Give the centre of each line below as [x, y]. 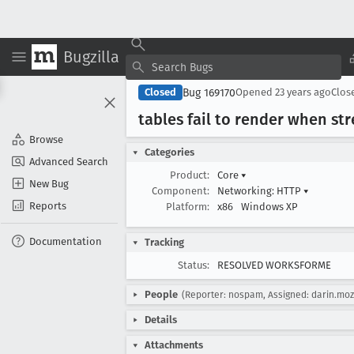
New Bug [49, 183]
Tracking [164, 242]
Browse [46, 139]
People [161, 294]
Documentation [66, 241]
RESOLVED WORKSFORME [274, 265]
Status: [194, 265]
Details [161, 320]
